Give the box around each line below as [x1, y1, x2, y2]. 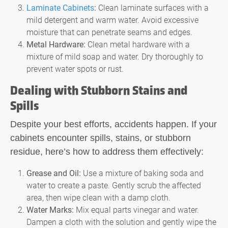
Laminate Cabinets [26, 2, 94, 13]
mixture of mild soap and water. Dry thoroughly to [26, 50, 203, 62]
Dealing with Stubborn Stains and [10, 82, 187, 98]
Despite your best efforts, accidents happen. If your [10, 119, 217, 129]
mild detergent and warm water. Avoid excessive [26, 14, 198, 25]
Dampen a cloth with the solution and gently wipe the [26, 216, 216, 227]
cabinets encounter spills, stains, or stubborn [10, 132, 191, 143]
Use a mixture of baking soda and [81, 167, 204, 178]
